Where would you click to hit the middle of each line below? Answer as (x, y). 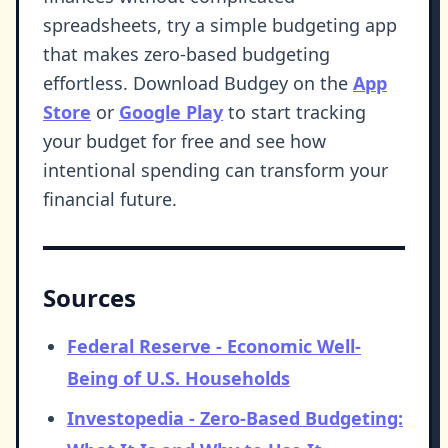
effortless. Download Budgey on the (198, 83)
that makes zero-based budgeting (186, 54)
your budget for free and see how (184, 141)
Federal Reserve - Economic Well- (214, 346)
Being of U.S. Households (178, 378)
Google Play (171, 112)
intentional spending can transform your (215, 170)
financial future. (110, 199)
